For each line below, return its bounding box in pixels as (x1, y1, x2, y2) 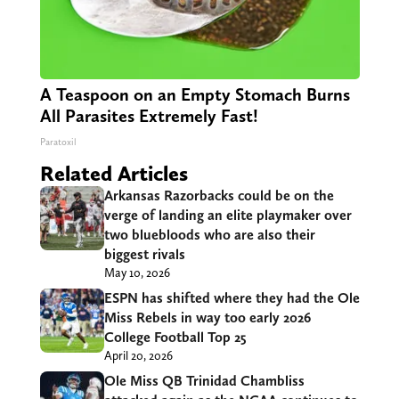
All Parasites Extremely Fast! (39, 105, 258, 127)
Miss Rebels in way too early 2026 (103, 309, 311, 327)
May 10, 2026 (103, 265, 170, 281)
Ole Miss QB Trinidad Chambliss (103, 372, 305, 390)
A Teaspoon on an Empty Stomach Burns (39, 84, 350, 106)
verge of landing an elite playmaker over (103, 207, 352, 224)
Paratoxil (39, 136, 77, 149)
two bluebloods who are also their (103, 226, 315, 244)
